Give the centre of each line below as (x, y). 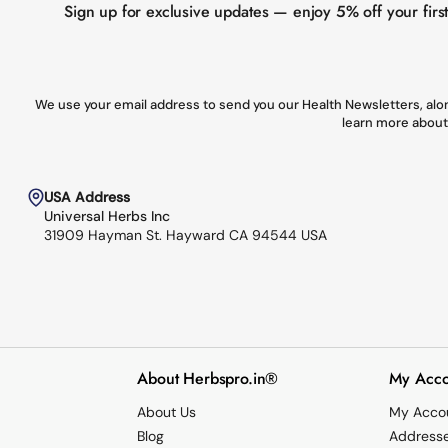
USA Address (87, 197)
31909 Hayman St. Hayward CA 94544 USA (185, 235)
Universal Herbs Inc (107, 216)
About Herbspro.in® (208, 379)
